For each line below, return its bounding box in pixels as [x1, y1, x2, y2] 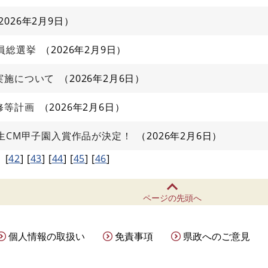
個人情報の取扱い [8, 230, 85, 243]
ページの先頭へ [143, 192, 202, 203]
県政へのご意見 [183, 230, 250, 243]
